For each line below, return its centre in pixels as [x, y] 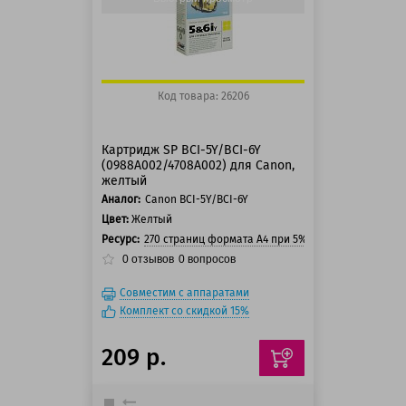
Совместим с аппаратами [184, 293]
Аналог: [121, 199]
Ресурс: [121, 239]
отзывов [151, 260]
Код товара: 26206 [203, 96]
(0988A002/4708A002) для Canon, [198, 165]
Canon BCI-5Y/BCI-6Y [197, 199]
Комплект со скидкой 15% [184, 311]
